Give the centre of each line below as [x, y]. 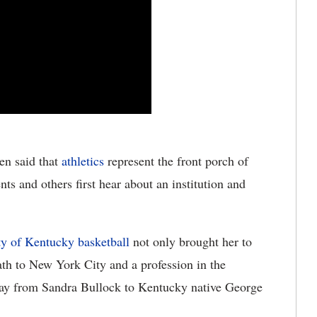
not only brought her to [191, 242]
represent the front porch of [176, 161]
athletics [83, 161]
